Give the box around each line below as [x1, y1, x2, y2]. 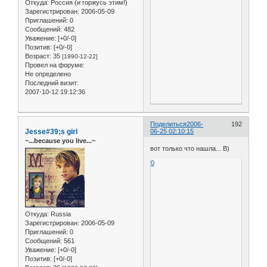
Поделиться [150, 120, 187, 128]
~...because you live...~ [25, 136, 95, 144]
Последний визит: [25, 79, 79, 87]
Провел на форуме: [25, 61, 85, 69]
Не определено [25, 70, 71, 78]
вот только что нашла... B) [150, 145, 230, 153]
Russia [49, 210, 71, 218]
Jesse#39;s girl [25, 127, 77, 136]
